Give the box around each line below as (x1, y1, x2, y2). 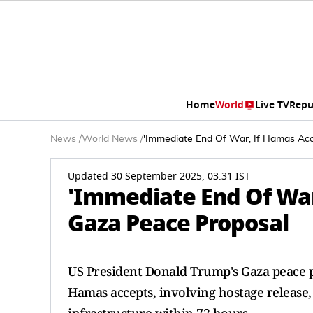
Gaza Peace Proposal (68, 206, 289, 240)
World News (82, 134, 138, 144)
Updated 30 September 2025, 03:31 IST (68, 169, 250, 184)
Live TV (254, 97, 289, 112)
